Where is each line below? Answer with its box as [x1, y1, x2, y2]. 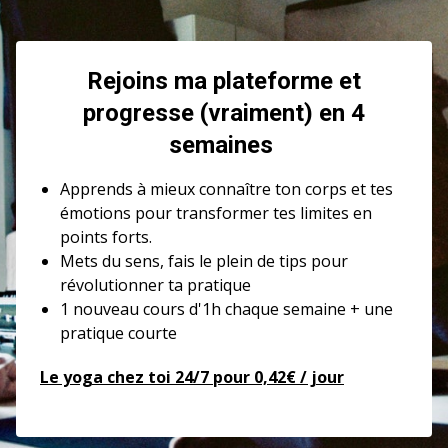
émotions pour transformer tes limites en [60, 202, 372, 224]
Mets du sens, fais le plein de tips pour [60, 250, 348, 272]
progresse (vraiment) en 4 [83, 99, 365, 127]
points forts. [60, 226, 152, 248]
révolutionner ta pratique [60, 274, 255, 296]
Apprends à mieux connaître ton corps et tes [60, 178, 393, 200]
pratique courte [60, 322, 181, 344]
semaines [169, 131, 279, 159]
